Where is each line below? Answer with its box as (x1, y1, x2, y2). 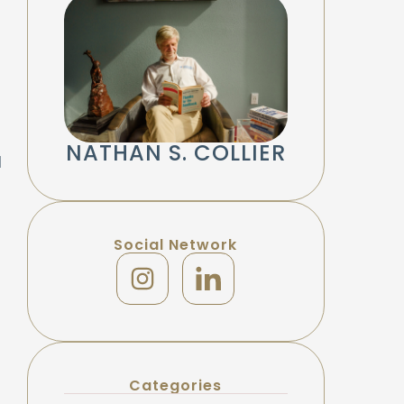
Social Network (114, 234, 237, 255)
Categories (129, 374, 222, 396)
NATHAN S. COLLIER (65, 137, 286, 168)
